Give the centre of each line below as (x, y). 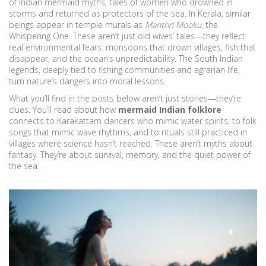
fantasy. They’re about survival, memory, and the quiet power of (130, 155)
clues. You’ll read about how (64, 110)
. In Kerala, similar (218, 13)
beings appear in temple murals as (77, 25)
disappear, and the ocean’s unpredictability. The (102, 58)
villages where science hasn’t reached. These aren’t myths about (131, 143)
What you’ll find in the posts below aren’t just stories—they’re (125, 98)
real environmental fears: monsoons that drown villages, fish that (132, 47)
